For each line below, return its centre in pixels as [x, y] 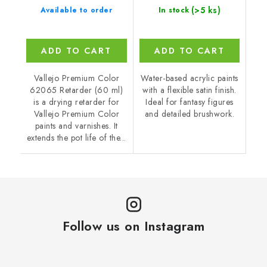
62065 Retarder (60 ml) [77, 90]
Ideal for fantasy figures [190, 102]
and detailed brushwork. [189, 114]
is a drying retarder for [77, 102]
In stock [174, 10]
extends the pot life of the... [76, 138]
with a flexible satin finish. [190, 90]
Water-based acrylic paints [189, 78]
